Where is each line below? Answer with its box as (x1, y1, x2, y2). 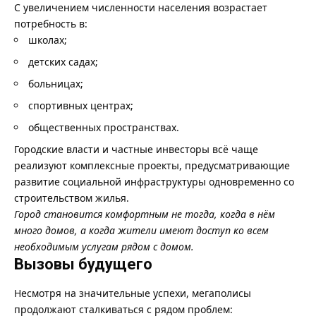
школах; (28, 33, 67, 47)
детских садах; (28, 55, 98, 69)
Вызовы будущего (14, 255, 152, 274)
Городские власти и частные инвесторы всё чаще (14, 142, 258, 157)
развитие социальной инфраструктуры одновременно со (14, 175, 294, 189)
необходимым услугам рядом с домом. (14, 240, 194, 254)
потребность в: (14, 17, 87, 31)
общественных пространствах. (28, 121, 179, 135)
